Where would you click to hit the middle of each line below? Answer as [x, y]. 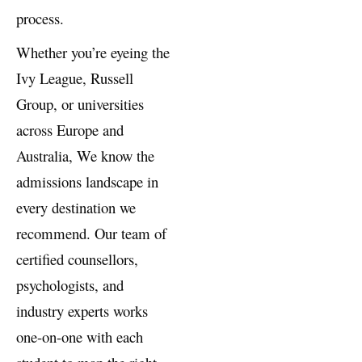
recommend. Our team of [91, 258]
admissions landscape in [87, 206]
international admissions [88, 17]
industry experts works [82, 335]
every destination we [76, 232]
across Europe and [70, 154]
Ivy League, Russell [75, 103]
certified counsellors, [77, 284]
